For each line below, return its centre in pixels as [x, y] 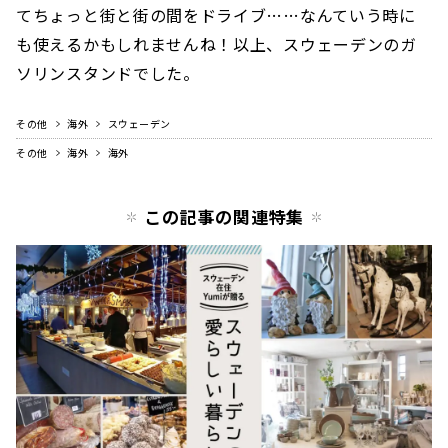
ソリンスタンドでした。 [108, 73]
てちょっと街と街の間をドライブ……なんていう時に [216, 15]
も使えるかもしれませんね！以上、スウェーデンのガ [216, 44]
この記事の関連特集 [224, 217]
